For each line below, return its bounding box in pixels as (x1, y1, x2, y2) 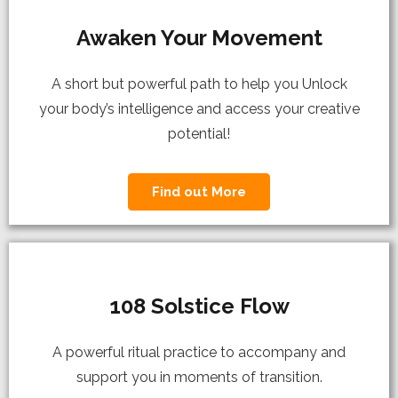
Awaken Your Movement (76, 25, 322, 52)
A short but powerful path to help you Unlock (51, 76, 347, 93)
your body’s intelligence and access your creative (38, 100, 360, 118)
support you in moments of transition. (76, 369, 322, 386)
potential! (168, 125, 230, 143)
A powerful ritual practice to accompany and (52, 344, 346, 362)
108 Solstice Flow (108, 293, 290, 320)
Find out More (152, 184, 246, 201)
